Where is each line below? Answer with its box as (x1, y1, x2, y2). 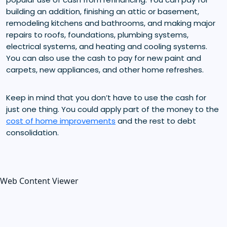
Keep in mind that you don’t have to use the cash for (6, 92, 206, 103)
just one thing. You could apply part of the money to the (6, 103, 219, 115)
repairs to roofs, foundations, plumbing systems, (6, 29, 188, 40)
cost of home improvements (6, 115, 116, 126)
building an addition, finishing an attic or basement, (6, 6, 199, 17)
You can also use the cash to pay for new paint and (6, 52, 201, 63)
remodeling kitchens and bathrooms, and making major (6, 17, 215, 28)
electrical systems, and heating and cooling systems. (6, 41, 207, 52)
